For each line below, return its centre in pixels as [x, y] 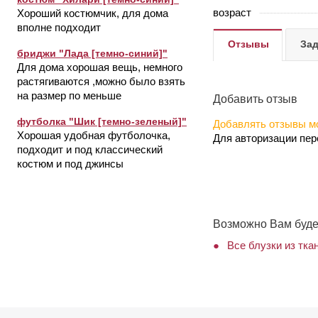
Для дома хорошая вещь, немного [100, 67]
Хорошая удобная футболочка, [94, 135]
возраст [232, 12]
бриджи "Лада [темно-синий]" [92, 53]
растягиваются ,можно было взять [101, 81]
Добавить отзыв [255, 99]
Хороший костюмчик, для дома [93, 13]
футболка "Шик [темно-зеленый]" [102, 121]
